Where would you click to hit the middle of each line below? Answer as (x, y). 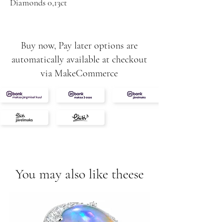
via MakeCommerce (79, 73)
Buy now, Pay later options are (79, 46)
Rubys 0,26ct (32, 38)
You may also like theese (79, 174)
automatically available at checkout (79, 59)
